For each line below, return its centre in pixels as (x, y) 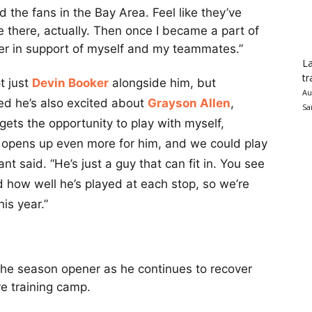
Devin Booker (70, 83)
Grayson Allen (189, 103)
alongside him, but (162, 83)
